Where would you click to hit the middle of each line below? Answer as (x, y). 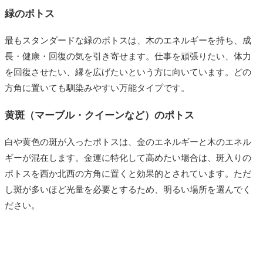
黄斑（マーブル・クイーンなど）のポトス (100, 115)
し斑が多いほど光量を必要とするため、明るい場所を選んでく (128, 189)
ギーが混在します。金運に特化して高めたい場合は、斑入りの (128, 158)
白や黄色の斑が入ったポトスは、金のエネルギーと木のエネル (128, 142)
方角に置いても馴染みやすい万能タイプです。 (97, 88)
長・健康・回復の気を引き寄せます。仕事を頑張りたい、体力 (128, 56)
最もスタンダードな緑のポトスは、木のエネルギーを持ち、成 (128, 40)
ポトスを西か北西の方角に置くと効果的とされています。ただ (128, 173)
